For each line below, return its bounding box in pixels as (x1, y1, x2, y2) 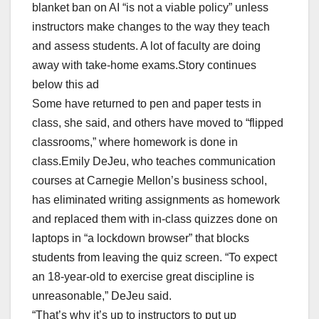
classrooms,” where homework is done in (32, 136, 238, 149)
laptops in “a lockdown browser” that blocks (32, 232, 249, 245)
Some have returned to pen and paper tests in (32, 98, 261, 110)
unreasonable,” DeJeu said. (32, 290, 172, 303)
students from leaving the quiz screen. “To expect (32, 251, 277, 264)
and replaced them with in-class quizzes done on (32, 213, 278, 226)
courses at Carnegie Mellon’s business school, (32, 174, 267, 187)
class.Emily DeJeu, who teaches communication (32, 155, 276, 168)
